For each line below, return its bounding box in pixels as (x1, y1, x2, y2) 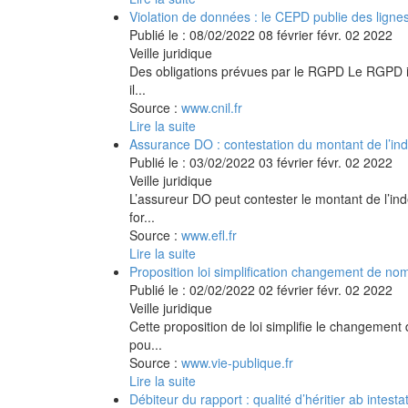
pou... (129, 334, 162, 353)
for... (129, 207, 155, 226)
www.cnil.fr (181, 97, 242, 117)
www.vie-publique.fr (181, 352, 293, 372)
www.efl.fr (181, 225, 237, 244)
